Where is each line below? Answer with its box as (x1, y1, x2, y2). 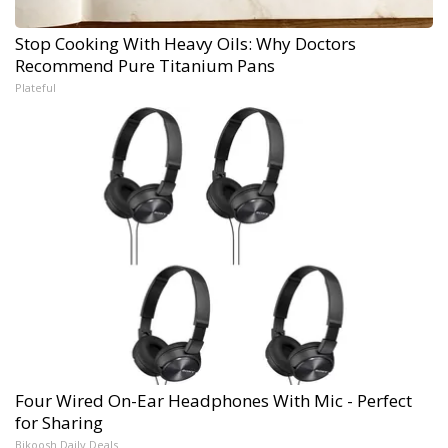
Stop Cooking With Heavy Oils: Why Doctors (15, 31, 356, 55)
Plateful (15, 79, 56, 95)
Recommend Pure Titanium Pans (15, 53, 275, 77)
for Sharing (15, 410, 103, 434)
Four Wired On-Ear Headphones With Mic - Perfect (15, 388, 412, 412)
